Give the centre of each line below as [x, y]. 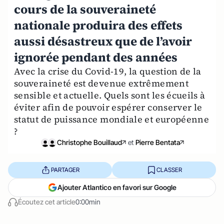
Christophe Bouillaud [89, 142]
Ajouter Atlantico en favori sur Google [117, 187]
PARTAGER [65, 169]
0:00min [88, 202]
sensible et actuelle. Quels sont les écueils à [110, 95]
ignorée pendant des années [96, 57]
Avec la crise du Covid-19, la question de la [108, 71]
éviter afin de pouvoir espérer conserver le [108, 107]
